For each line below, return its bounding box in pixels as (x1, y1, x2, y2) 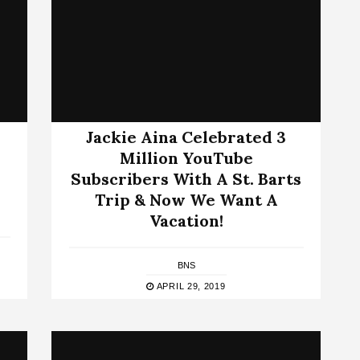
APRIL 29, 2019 (154, 280, 226, 291)
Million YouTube (119, 147, 253, 168)
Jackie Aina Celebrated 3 (86, 126, 286, 147)
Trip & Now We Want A (94, 189, 278, 210)
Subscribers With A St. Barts (71, 168, 301, 189)
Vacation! (149, 210, 223, 231)
